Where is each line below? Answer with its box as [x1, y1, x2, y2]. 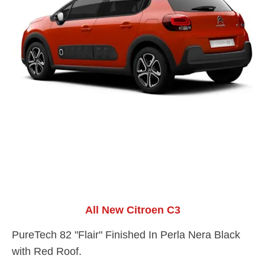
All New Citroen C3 [85, 203, 180, 216]
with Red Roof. [12, 245, 82, 257]
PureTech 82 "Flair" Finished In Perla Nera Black [12, 228, 240, 241]
